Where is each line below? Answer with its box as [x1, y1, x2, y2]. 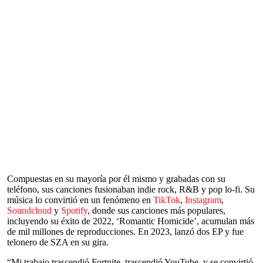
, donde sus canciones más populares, [87, 205, 225, 216]
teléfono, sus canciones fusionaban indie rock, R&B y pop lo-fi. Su [7, 184, 255, 195]
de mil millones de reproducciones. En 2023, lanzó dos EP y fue [7, 227, 244, 237]
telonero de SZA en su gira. [7, 237, 109, 248]
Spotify [61, 205, 87, 216]
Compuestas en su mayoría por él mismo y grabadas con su [7, 174, 225, 184]
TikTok [153, 195, 180, 205]
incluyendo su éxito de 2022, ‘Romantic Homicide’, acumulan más [7, 216, 254, 227]
